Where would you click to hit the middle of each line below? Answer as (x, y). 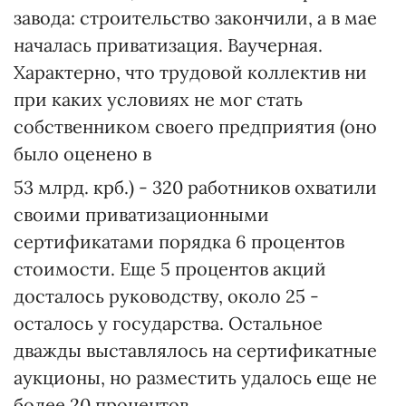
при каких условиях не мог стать (158, 99)
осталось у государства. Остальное (168, 323)
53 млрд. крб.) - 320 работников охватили (195, 187)
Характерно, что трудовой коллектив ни (190, 72)
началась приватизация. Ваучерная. (168, 45)
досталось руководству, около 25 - (166, 296)
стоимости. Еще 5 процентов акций (170, 269)
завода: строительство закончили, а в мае (195, 18)
